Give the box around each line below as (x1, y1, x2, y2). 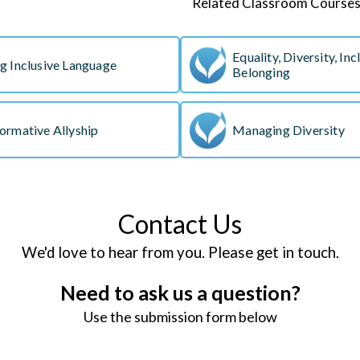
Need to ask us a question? (59, 280, 301, 305)
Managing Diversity (232, 121, 345, 137)
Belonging (232, 64, 291, 80)
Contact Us (118, 207, 242, 239)
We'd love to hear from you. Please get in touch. (21, 243, 339, 261)
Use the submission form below (83, 307, 277, 325)
